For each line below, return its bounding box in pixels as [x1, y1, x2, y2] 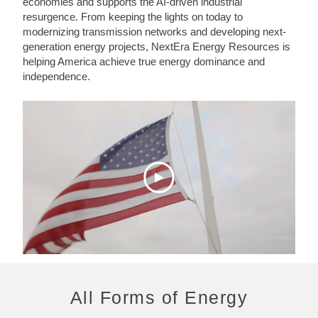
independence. [23, 70, 90, 83]
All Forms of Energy [70, 287, 248, 307]
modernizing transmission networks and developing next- [23, 26, 286, 38]
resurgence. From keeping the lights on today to [23, 11, 243, 23]
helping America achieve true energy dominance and [23, 55, 265, 68]
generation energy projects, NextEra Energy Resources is [23, 40, 290, 53]
